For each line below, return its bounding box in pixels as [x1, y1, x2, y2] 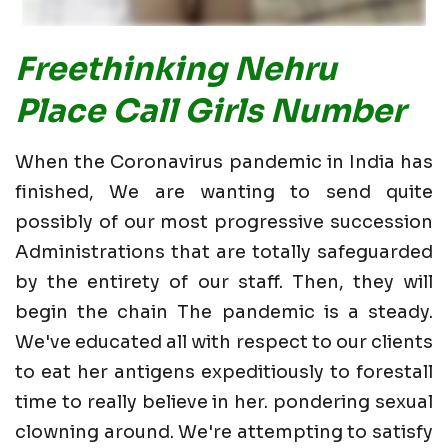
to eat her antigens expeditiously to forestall [15, 360, 433, 383]
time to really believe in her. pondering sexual [15, 390, 433, 413]
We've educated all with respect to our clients [15, 330, 433, 353]
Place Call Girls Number [15, 90, 405, 131]
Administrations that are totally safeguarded [15, 240, 433, 263]
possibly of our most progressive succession [15, 210, 433, 233]
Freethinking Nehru [15, 48, 337, 89]
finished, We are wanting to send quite [15, 180, 433, 203]
